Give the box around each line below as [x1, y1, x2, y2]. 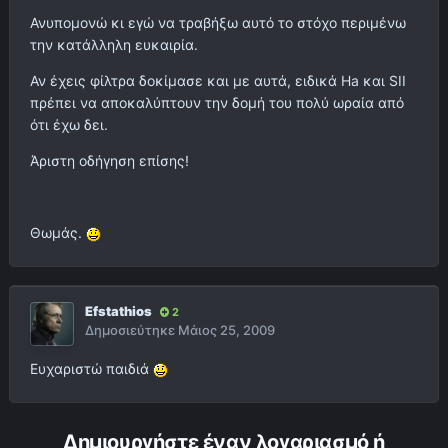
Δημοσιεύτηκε [85, 322, 178, 339]
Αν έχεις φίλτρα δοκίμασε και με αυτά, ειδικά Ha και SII [30, 72, 406, 90]
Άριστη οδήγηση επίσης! [30, 152, 189, 170]
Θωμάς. [30, 224, 86, 242]
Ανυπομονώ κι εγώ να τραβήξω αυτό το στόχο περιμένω [30, 14, 406, 32]
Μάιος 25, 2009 [178, 322, 275, 339]
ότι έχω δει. [30, 116, 108, 134]
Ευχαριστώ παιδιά [30, 360, 153, 378]
